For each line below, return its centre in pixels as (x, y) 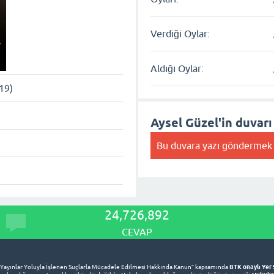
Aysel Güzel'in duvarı (212, 123)
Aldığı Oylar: (177, 68)
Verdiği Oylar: (180, 34)
